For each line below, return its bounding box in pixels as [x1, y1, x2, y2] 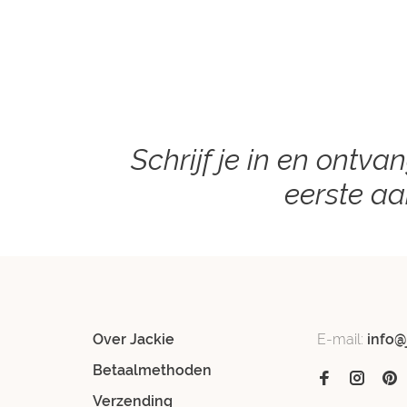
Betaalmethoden [93, 361, 212, 379]
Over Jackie [93, 330, 174, 348]
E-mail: [317, 330, 367, 348]
